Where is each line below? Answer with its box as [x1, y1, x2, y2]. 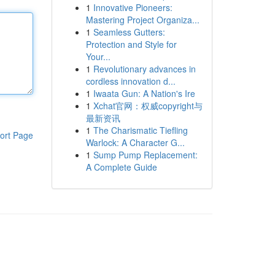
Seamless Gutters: [93, 26, 165, 38]
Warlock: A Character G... [85, 136, 185, 149]
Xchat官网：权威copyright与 [93, 99, 203, 112]
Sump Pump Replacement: [93, 149, 198, 161]
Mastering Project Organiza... [85, 14, 199, 26]
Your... [85, 50, 110, 63]
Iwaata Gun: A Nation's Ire [93, 87, 195, 99]
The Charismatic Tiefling [93, 124, 188, 136]
